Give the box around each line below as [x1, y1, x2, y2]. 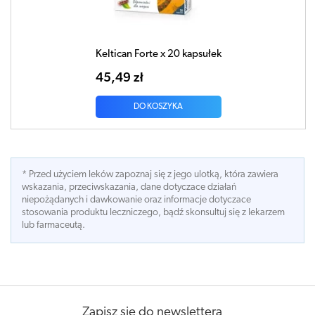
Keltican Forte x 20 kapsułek [95, 49, 221, 60]
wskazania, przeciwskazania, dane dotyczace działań [22, 181, 236, 193]
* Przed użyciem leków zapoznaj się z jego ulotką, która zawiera [22, 169, 278, 180]
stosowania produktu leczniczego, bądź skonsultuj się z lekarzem [22, 207, 285, 218]
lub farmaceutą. [22, 219, 85, 231]
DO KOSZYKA [134, 102, 183, 111]
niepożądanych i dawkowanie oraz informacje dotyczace [22, 194, 251, 205]
